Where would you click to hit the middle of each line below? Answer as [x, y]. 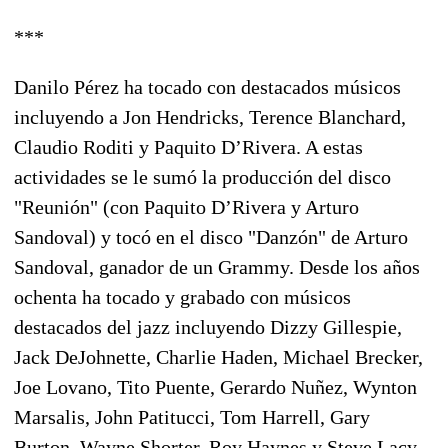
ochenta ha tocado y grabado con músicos [182, 296]
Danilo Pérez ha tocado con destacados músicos [207, 86]
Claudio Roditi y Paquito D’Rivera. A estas [188, 146]
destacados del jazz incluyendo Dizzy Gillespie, [208, 326]
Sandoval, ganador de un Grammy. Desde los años [217, 266]
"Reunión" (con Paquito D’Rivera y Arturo [186, 206]
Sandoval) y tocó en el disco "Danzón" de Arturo [211, 236]
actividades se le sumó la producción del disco [202, 176]
